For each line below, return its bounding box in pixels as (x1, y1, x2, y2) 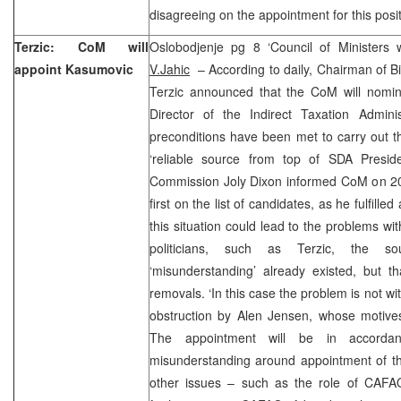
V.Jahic (149, 59, 190, 78)
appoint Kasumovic (14, 59, 133, 78)
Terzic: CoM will (14, 37, 149, 55)
